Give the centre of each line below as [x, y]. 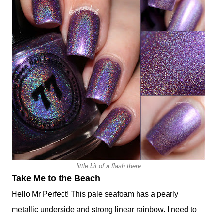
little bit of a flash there [108, 166]
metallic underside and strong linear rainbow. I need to [104, 210]
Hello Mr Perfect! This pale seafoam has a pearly [95, 194]
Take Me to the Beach [56, 178]
